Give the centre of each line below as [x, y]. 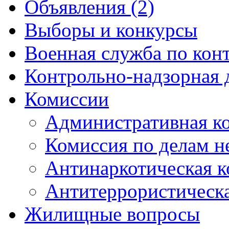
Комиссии [67, 99]
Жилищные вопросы [112, 214]
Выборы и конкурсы [111, 30]
